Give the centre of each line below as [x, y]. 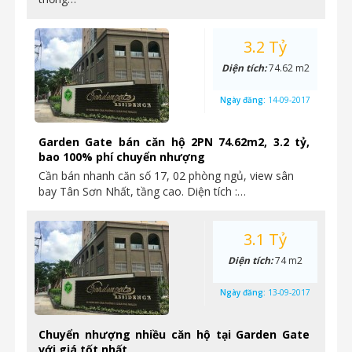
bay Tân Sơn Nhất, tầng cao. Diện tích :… [142, 191]
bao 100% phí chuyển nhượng [122, 157]
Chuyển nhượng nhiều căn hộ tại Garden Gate [174, 334]
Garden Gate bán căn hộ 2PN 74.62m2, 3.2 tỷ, [174, 142]
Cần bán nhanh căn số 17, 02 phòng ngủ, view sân [166, 176]
